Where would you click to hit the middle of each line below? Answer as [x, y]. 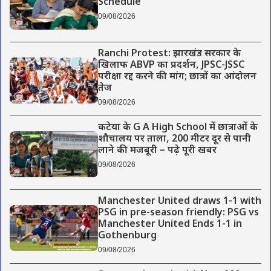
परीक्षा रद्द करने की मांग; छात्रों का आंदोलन [177, 77]
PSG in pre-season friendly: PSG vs [178, 213]
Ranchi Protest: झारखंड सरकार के [169, 54]
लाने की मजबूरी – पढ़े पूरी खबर [157, 151]
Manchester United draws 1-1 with [179, 201]
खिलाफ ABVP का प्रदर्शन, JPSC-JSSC [171, 65]
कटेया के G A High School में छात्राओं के [178, 128]
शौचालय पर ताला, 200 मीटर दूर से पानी [174, 139]
